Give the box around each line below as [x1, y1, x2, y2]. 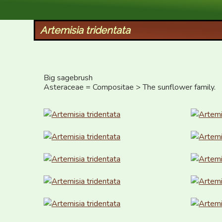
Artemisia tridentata [40, 24, 130, 36]
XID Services [36, 2, 94, 14]
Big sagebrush [44, 72, 93, 83]
